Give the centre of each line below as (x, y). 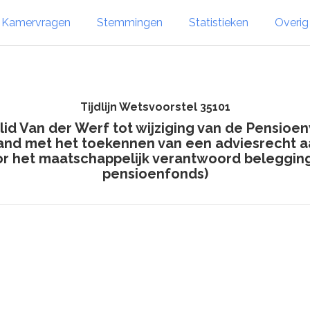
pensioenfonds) (155, 174)
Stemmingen (130, 22)
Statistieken (219, 22)
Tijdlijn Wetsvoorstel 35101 (155, 107)
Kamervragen (36, 22)
